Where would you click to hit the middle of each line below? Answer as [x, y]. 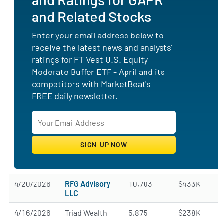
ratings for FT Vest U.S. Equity [90, 59]
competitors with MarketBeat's [91, 84]
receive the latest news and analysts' [102, 47]
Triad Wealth [86, 212]
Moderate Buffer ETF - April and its [98, 72]
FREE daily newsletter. [75, 96]
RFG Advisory [88, 184]
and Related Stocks [91, 16]
